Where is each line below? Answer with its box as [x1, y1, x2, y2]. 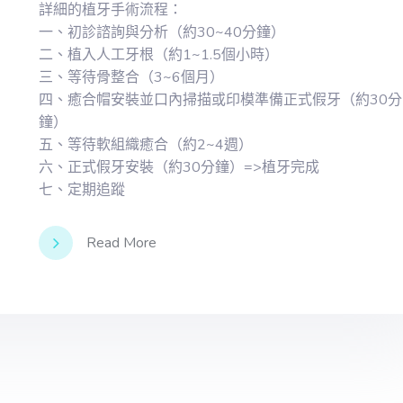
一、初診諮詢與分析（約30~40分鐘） [39, 22, 285, 42]
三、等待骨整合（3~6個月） [39, 67, 224, 87]
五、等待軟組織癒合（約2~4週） [39, 135, 253, 155]
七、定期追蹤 [39, 180, 125, 200]
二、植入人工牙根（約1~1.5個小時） [39, 45, 279, 65]
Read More [86, 232, 157, 253]
